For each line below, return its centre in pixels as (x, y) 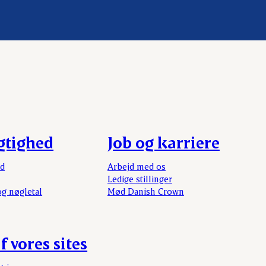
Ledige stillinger (140, 178)
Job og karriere (163, 142)
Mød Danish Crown (145, 191)
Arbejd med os (136, 166)
